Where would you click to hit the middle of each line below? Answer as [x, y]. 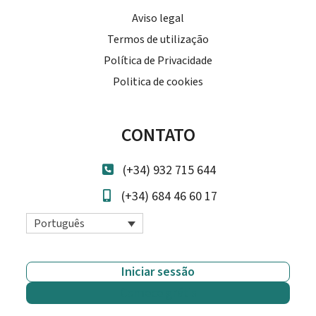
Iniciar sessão [158, 272]
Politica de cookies [158, 82]
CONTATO [158, 135]
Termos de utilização [158, 40]
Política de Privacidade [158, 61]
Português [60, 224]
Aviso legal [158, 19]
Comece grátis [158, 293]
